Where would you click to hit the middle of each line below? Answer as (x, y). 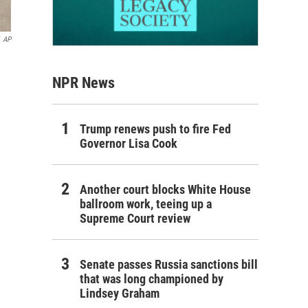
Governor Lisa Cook (129, 143)
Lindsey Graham (120, 293)
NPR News (84, 82)
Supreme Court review (135, 218)
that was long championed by (152, 278)
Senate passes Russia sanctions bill (169, 264)
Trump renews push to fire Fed (155, 129)
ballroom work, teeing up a (146, 203)
